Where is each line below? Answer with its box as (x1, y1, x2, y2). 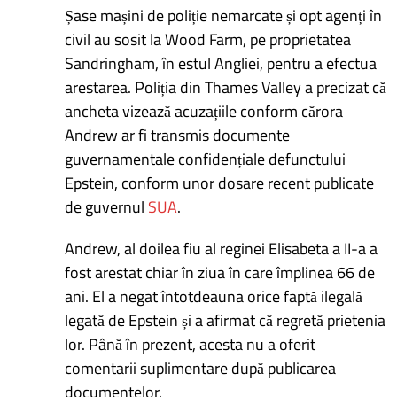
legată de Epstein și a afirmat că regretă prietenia (65, 307, 386, 332)
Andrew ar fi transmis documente (65, 122, 291, 147)
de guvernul (65, 194, 149, 219)
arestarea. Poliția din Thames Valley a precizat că (65, 74, 387, 99)
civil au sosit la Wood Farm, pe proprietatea (65, 27, 352, 51)
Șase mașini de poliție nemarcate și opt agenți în (65, 3, 383, 27)
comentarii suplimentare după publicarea (65, 355, 337, 380)
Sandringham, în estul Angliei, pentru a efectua (65, 51, 378, 75)
